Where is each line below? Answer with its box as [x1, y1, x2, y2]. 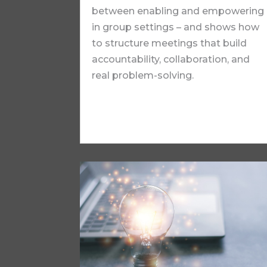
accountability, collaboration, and [92, 54, 250, 66]
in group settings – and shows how [92, 21, 260, 33]
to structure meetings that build [92, 38, 247, 49]
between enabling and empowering [92, 5, 265, 17]
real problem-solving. [92, 70, 194, 82]
